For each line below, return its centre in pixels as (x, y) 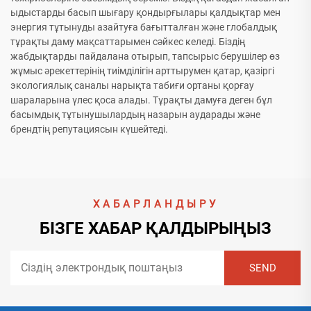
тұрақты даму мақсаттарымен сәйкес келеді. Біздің (128, 42)
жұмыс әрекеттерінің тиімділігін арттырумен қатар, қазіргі (142, 71)
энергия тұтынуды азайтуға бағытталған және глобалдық (144, 27)
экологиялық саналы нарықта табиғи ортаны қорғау (132, 86)
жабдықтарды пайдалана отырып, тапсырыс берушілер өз (145, 57)
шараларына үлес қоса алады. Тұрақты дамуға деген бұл (141, 100)
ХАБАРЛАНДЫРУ (155, 204)
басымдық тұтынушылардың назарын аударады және (135, 115)
